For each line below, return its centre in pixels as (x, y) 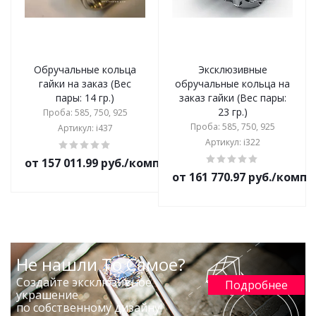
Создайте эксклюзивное (84, 282)
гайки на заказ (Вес (85, 84)
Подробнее (257, 285)
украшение (48, 295)
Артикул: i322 (232, 142)
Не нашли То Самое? (101, 264)
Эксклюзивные (232, 69)
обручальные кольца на (232, 84)
